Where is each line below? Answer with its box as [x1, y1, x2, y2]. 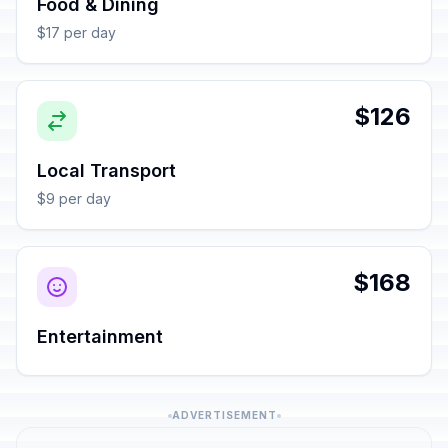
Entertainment [37, 326, 163, 347]
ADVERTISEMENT [171, 409, 277, 421]
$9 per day [37, 190, 111, 207]
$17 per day [37, 24, 116, 41]
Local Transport [37, 160, 176, 181]
